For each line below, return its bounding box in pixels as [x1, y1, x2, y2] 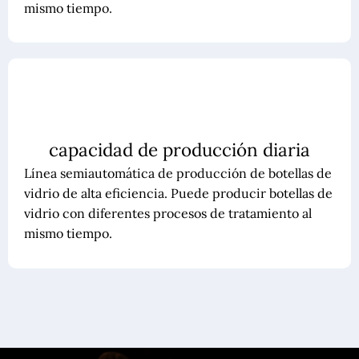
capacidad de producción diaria [49, 138, 310, 162]
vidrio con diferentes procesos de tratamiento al [23, 205, 312, 222]
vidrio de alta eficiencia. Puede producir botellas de [23, 185, 333, 202]
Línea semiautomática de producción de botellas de [23, 165, 332, 182]
